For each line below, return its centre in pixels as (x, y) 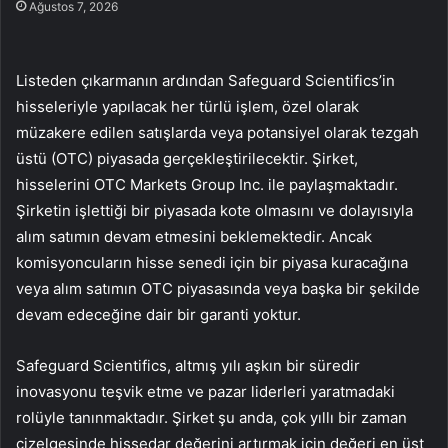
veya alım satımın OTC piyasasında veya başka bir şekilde (218, 289)
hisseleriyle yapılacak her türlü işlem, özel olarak (187, 107)
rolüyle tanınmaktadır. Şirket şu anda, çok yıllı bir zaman (211, 418)
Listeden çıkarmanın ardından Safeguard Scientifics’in (205, 81)
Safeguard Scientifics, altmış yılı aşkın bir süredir (188, 366)
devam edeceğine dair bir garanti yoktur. (158, 315)
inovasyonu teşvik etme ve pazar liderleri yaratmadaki (205, 392)
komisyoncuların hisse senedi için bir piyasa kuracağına (212, 263)
